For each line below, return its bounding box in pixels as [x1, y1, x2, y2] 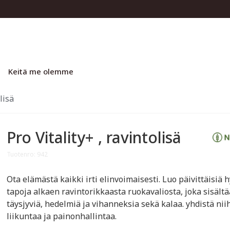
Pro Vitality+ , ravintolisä [7, 127, 182, 148]
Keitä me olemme [8, 66, 73, 76]
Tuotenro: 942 [7, 150, 48, 159]
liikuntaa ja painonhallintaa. [7, 210, 117, 222]
